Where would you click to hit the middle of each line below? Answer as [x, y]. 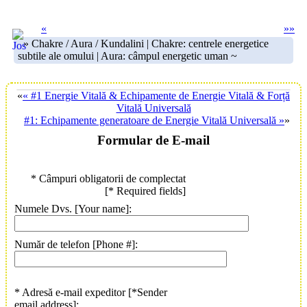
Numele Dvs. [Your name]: [73, 209]
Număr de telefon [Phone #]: [76, 245]
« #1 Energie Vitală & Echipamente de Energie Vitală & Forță [156, 96]
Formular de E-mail [153, 140]
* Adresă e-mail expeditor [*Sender [91, 293]
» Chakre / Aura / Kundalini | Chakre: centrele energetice [143, 44]
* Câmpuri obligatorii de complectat [108, 179]
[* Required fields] [145, 191]
